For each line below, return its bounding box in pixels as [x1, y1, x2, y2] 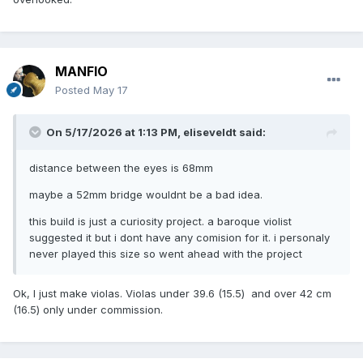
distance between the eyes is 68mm [29, 160, 216, 174]
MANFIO [55, 62, 108, 79]
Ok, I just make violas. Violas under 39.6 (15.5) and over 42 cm [13, 286, 331, 300]
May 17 [93, 83, 128, 96]
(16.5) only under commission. [13, 302, 166, 316]
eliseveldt [183, 125, 237, 139]
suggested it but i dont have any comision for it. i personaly [29, 230, 330, 244]
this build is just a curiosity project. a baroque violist [29, 214, 292, 228]
